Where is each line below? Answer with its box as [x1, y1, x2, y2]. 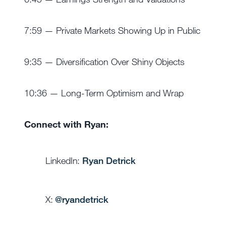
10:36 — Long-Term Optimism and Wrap [24, 87, 184, 98]
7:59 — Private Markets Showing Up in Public [24, 25, 200, 36]
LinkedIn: [45, 155, 82, 166]
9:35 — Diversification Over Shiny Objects [24, 56, 185, 67]
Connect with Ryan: [24, 119, 108, 130]
